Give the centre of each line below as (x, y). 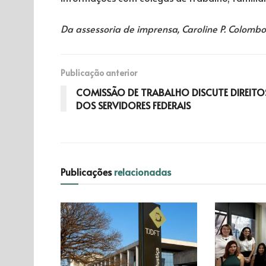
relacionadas (142, 171)
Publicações (87, 171)
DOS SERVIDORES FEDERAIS (133, 105)
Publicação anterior (99, 72)
